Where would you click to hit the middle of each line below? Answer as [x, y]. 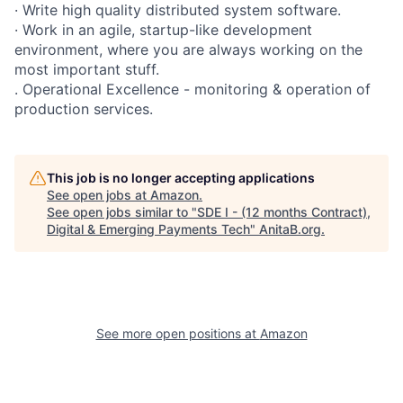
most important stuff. [87, 69]
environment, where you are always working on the [188, 49]
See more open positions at [178, 333]
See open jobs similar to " [122, 211]
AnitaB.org [290, 228]
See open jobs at [99, 194]
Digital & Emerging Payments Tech [148, 228]
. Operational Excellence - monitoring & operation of [193, 89]
